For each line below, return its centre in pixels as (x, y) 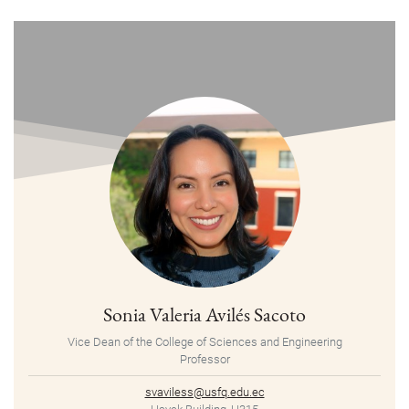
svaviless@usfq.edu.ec (204, 393)
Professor (204, 360)
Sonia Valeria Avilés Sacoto (204, 315)
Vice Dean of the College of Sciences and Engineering (204, 342)
